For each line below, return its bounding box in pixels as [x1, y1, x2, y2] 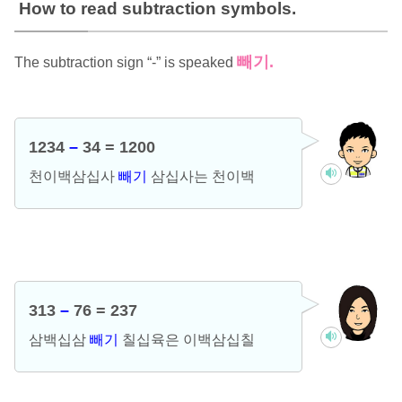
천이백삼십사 [28, 168, 118, 184]
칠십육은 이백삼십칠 [118, 331, 255, 347]
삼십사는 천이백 [146, 168, 255, 184]
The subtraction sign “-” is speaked [13, 54, 237, 70]
